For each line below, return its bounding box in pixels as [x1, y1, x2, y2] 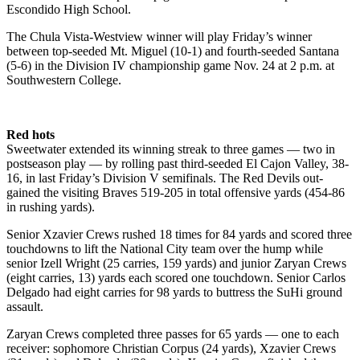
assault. [6, 300, 43, 314]
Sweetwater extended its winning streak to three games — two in [6, 142, 335, 157]
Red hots [6, 128, 55, 142]
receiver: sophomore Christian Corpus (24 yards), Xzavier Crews [6, 342, 336, 356]
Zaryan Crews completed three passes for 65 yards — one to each [6, 327, 339, 342]
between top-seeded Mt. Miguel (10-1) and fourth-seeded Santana [6, 44, 339, 59]
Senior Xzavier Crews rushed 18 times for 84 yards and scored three [6, 227, 352, 242]
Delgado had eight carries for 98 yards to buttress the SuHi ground [6, 285, 342, 300]
